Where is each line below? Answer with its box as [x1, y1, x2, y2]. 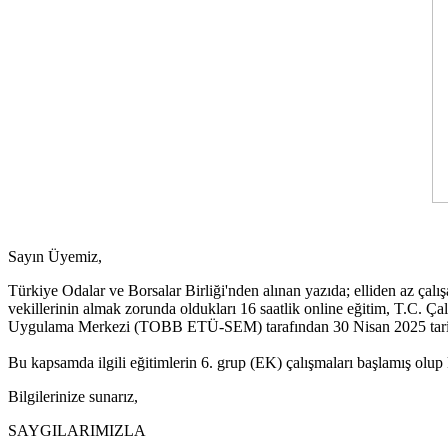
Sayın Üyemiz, [8, 247, 102, 265]
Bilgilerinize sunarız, [8, 387, 138, 405]
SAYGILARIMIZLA [8, 421, 146, 439]
